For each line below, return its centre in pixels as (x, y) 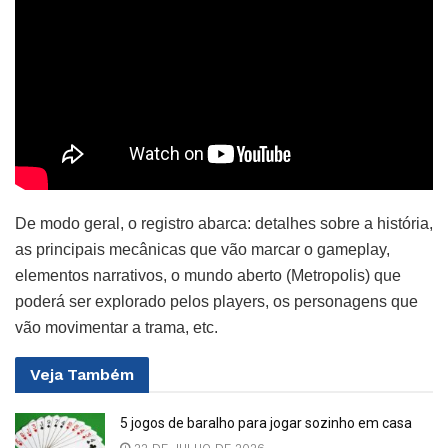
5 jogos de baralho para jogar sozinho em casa (266, 422)
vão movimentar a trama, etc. (116, 327)
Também (100, 374)
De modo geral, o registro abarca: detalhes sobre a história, (224, 223)
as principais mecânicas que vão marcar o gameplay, (202, 249)
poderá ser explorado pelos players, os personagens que (216, 301)
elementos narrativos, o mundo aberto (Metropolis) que (208, 275)
